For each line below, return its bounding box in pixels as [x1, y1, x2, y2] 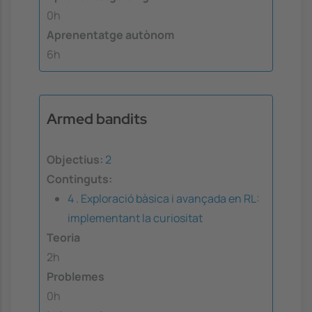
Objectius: [47, 151, 103, 167]
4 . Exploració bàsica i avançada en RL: [68, 190, 260, 206]
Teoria [47, 229, 80, 245]
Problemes [47, 268, 104, 284]
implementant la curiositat [68, 210, 203, 226]
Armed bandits [47, 109, 147, 128]
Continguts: [47, 171, 112, 187]
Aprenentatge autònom [47, 27, 174, 43]
